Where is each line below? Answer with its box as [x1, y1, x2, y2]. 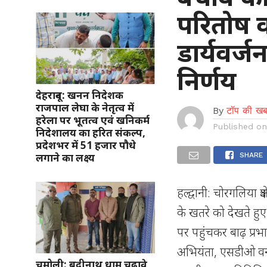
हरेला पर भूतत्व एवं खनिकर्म [36, 113, 150, 127]
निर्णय [177, 62, 237, 98]
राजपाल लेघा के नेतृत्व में [36, 100, 134, 114]
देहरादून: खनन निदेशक [36, 88, 123, 102]
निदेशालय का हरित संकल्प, [36, 125, 145, 139]
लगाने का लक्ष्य [36, 150, 95, 164]
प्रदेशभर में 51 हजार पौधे [36, 138, 136, 152]
